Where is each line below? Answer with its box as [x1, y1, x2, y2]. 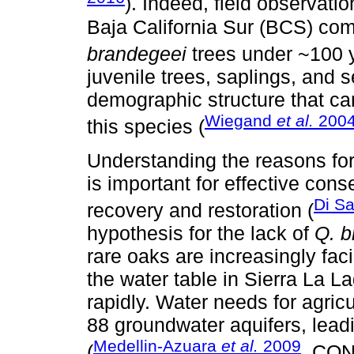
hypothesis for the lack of [87, 221, 314, 244]
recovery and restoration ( [87, 198, 314, 221]
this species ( [87, 115, 205, 138]
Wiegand [205, 111, 277, 130]
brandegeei [87, 43, 186, 66]
